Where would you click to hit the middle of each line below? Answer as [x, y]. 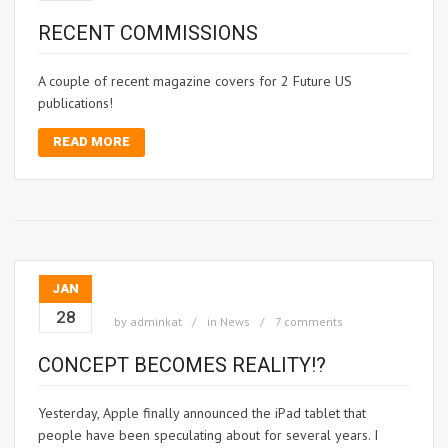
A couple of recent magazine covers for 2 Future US [195, 81]
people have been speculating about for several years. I [208, 435]
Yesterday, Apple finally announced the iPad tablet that [202, 413]
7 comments [309, 322]
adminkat [156, 322]
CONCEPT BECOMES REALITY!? [182, 365]
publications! [75, 103]
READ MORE [91, 142]
